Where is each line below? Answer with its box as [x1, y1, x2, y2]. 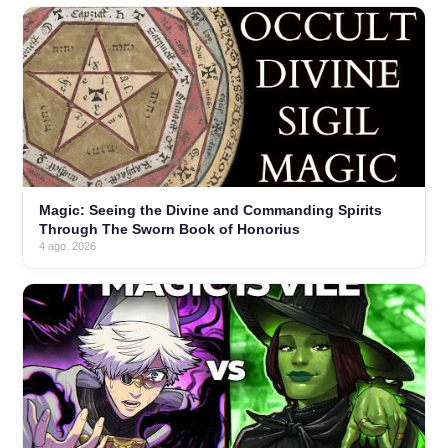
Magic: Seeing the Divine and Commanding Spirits [39, 202, 382, 219]
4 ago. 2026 [39, 240, 96, 253]
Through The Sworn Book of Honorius [39, 221, 300, 238]
